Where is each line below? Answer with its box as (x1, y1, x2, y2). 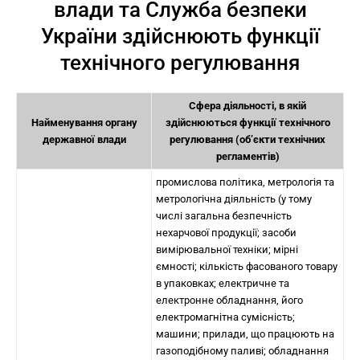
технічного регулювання (60, 51, 300, 75)
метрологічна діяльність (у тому (156, 193, 312, 205)
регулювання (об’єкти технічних (170, 133, 325, 145)
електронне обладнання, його (156, 294, 303, 306)
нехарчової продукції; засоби (156, 227, 297, 239)
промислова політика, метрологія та (156, 176, 334, 188)
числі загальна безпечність (156, 210, 292, 222)
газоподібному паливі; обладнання (156, 345, 329, 357)
